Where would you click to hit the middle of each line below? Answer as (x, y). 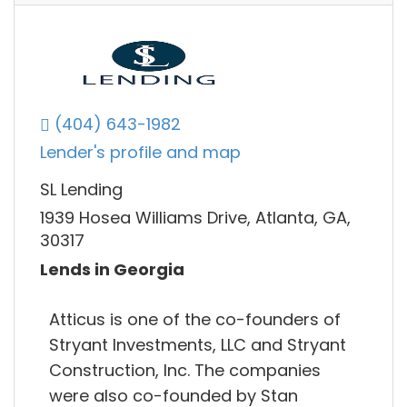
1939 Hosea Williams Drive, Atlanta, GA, (195, 218)
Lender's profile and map (140, 153)
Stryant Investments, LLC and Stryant (198, 344)
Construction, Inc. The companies (185, 370)
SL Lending (81, 189)
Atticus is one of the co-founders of (195, 319)
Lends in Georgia (112, 269)
